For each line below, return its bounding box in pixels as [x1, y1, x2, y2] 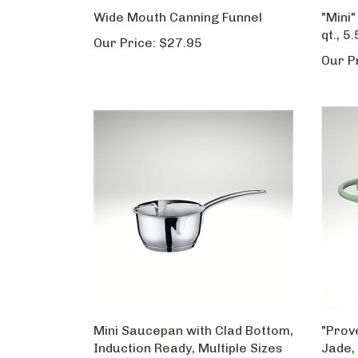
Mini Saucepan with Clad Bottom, [93, 323, 293, 338]
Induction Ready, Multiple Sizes [93, 340, 283, 356]
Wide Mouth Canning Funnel [93, 10, 262, 25]
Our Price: [93, 35, 156, 50]
